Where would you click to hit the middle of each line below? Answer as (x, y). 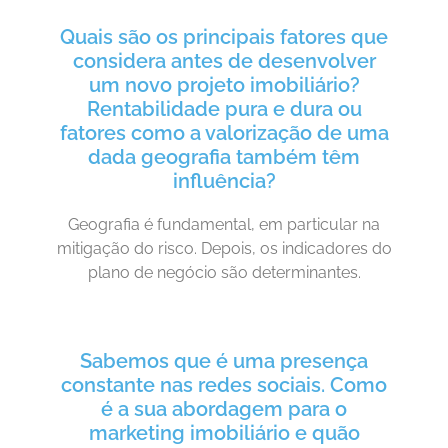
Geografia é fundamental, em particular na (224, 224)
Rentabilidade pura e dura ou (224, 108)
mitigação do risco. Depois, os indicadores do (224, 248)
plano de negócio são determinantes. (224, 272)
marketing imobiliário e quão (224, 433)
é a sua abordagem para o (224, 409)
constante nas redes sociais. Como (224, 385)
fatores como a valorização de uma (224, 132)
